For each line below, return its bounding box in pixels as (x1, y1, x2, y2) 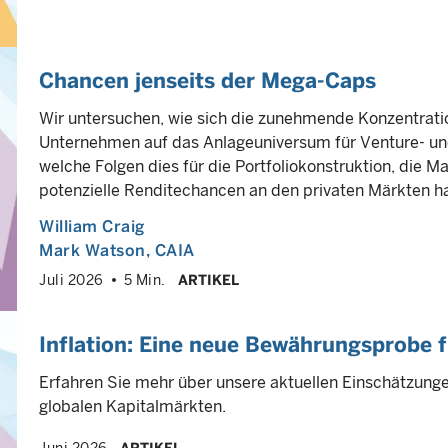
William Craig (39, 217, 145, 236)
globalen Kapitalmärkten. (39, 397, 226, 416)
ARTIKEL (177, 272, 239, 288)
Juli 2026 (39, 272, 104, 288)
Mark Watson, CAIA (39, 241, 195, 260)
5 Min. (123, 272, 166, 288)
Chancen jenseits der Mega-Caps (39, 68, 376, 93)
